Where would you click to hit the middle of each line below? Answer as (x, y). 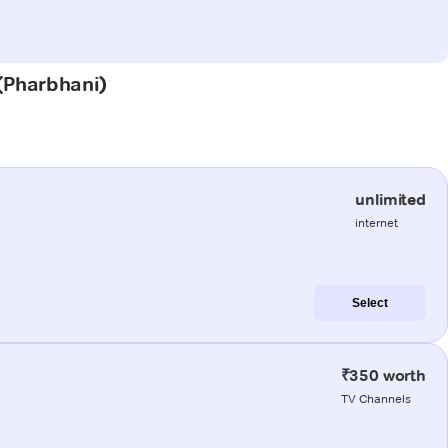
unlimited (390, 199)
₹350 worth (383, 375)
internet (377, 222)
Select (370, 302)
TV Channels (375, 398)
